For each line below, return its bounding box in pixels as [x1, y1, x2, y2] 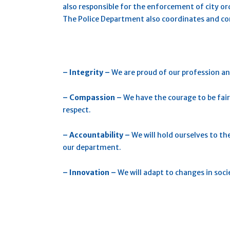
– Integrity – [63, 68, 111, 77]
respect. [63, 105, 91, 114]
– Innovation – [63, 168, 118, 177]
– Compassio [63, 93, 110, 102]
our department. [63, 143, 121, 152]
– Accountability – [63, 130, 131, 140]
